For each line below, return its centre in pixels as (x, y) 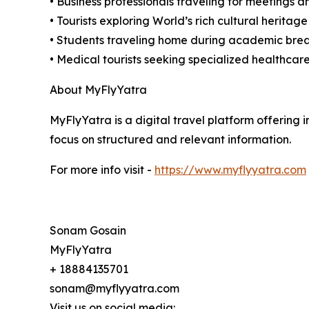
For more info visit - (102, 170)
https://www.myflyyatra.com (230, 170)
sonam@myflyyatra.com (114, 289)
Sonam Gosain (88, 231)
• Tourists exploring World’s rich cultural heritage (179, 21)
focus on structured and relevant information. (170, 140)
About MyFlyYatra (98, 90)
